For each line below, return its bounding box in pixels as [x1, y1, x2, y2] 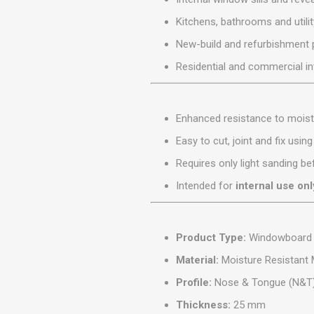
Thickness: [176, 299, 231, 312]
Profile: [176, 276, 212, 289]
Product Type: [176, 231, 247, 245]
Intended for [176, 179, 236, 193]
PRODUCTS [241, 30, 299, 43]
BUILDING [246, 18, 295, 31]
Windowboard [246, 231, 313, 245]
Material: [176, 254, 219, 267]
